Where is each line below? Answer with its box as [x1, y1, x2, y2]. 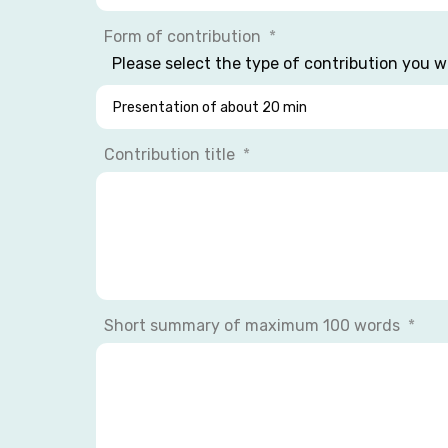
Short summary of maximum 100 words [104, 316, 404, 335]
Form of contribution [104, 27, 265, 46]
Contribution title [104, 145, 239, 164]
